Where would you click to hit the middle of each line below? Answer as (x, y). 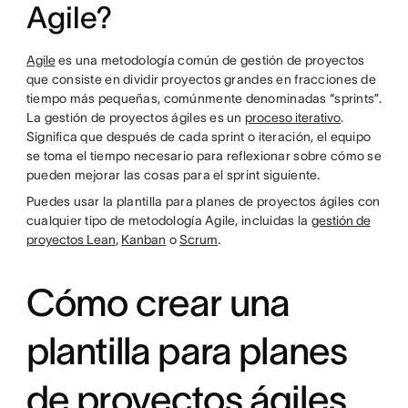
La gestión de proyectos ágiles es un (136, 117)
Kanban (144, 240)
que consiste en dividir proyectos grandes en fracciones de (201, 79)
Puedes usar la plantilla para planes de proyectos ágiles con (203, 201)
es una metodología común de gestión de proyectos (210, 60)
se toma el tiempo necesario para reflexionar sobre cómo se (204, 156)
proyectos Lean (71, 240)
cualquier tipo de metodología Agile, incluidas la (168, 220)
